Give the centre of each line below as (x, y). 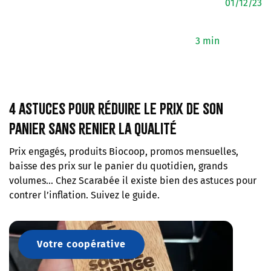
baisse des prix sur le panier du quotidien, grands (118, 166)
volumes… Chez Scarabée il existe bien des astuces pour (133, 181)
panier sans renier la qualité (93, 129)
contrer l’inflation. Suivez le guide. (84, 195)
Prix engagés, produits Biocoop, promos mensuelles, (124, 152)
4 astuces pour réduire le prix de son (116, 109)
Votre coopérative (81, 244)
